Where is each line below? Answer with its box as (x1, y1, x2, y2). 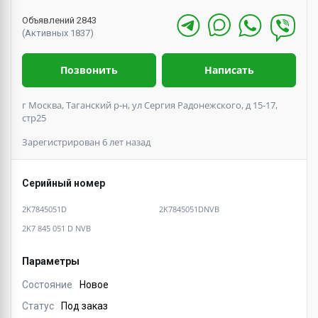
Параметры (22, 255, 79, 267)
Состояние (22, 278, 72, 290)
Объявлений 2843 (22, 14, 97, 26)
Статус (22, 300, 54, 312)
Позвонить (60, 62, 118, 77)
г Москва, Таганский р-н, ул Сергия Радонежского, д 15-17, (22, 98, 278, 111)
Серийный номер (22, 177, 105, 189)
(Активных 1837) (22, 27, 94, 38)
